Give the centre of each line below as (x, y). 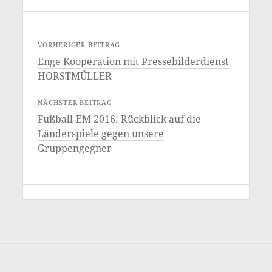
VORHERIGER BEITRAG (79, 45)
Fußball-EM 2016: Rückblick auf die (120, 119)
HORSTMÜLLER (75, 76)
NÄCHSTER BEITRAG (75, 103)
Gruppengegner (75, 148)
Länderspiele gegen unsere (101, 134)
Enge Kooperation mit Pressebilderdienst (134, 62)
